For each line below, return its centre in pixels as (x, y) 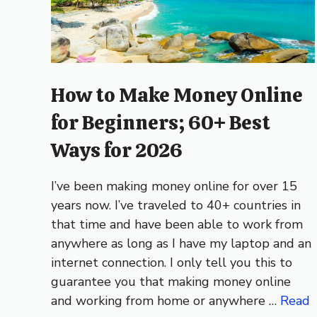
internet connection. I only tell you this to (172, 262)
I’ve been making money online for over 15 (174, 186)
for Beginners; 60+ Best (161, 122)
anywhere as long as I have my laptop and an (181, 243)
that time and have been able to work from (177, 224)
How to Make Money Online (177, 94)
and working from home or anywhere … (166, 300)
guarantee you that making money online (171, 281)
